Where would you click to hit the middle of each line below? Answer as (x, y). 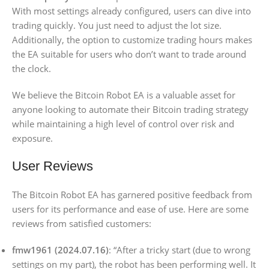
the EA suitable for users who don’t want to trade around (129, 54)
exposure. (32, 138)
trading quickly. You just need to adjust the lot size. (117, 26)
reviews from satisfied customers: (82, 224)
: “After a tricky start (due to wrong (180, 250)
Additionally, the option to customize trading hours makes (132, 40)
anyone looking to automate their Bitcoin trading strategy (130, 110)
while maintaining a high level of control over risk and (123, 124)
